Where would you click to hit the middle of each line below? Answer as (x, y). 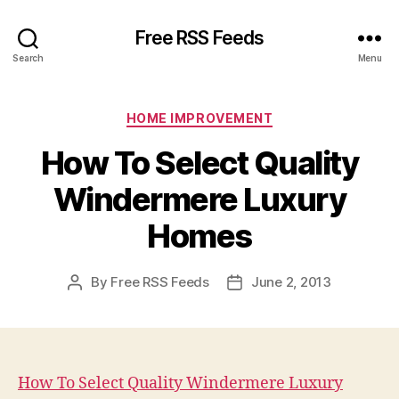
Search (28, 57)
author (95, 302)
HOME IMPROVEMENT (199, 118)
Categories (238, 114)
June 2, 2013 (291, 281)
